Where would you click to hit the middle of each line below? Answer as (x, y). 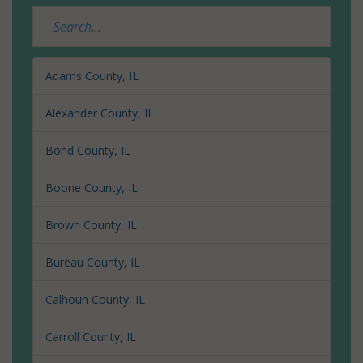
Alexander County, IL (100, 113)
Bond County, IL (88, 150)
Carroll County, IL (91, 336)
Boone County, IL (92, 187)
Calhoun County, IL (95, 299)
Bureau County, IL (93, 262)
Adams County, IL (92, 75)
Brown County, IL (91, 224)
